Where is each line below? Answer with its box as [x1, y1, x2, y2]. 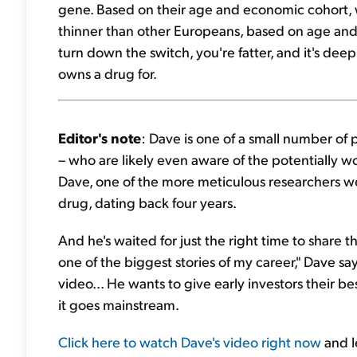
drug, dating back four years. [58, 193, 237, 211]
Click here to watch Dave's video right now [58, 332, 321, 351]
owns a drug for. [58, 64, 157, 82]
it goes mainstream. [58, 295, 179, 313]
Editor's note [58, 128, 141, 147]
